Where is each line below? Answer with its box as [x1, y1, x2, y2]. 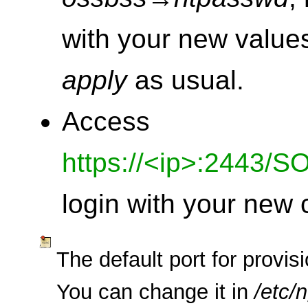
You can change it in [56, 280, 254, 305]
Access [62, 107, 150, 137]
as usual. [127, 65, 244, 96]
